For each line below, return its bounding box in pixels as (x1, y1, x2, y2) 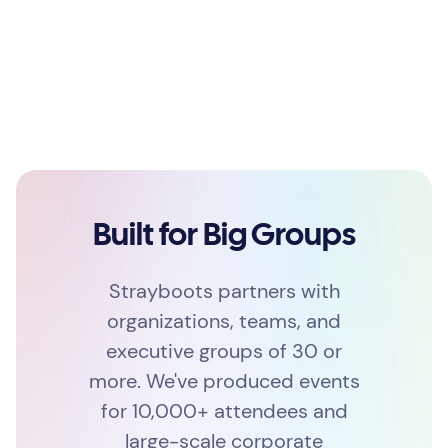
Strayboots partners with (108, 278, 340, 305)
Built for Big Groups (92, 222, 356, 252)
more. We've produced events (88, 368, 360, 395)
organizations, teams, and (107, 308, 341, 335)
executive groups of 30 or (106, 338, 342, 365)
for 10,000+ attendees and (100, 398, 348, 425)
